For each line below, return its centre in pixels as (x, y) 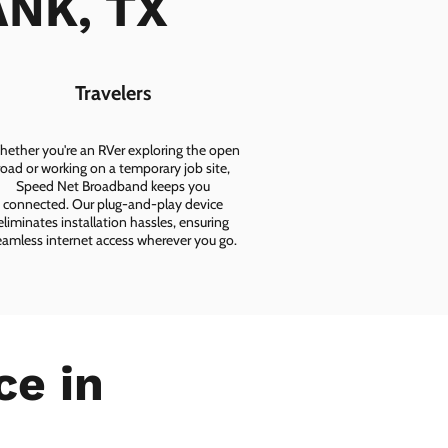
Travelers (113, 93)
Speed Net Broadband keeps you (113, 186)
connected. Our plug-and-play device (113, 204)
